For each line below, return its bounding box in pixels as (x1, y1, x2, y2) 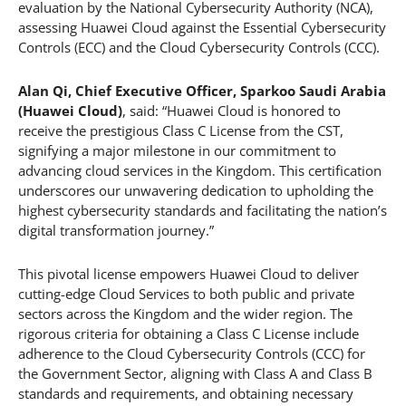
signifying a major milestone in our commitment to (18, 141, 336, 160)
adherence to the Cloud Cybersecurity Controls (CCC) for (18, 344, 365, 363)
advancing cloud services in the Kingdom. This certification (18, 161, 382, 180)
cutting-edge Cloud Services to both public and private (18, 285, 354, 304)
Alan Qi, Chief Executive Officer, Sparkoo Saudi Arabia (18, 82, 386, 101)
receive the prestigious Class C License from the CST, (18, 121, 343, 140)
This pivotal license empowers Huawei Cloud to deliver (18, 265, 359, 284)
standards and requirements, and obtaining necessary (18, 384, 353, 403)
